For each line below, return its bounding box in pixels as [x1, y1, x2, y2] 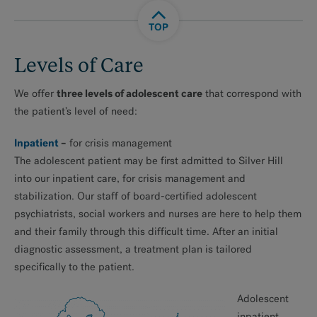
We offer [14, 87, 57, 100]
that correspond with [202, 87, 301, 100]
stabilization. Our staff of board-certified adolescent [14, 190, 257, 202]
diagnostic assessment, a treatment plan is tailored [14, 243, 252, 255]
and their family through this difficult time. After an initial [14, 225, 278, 238]
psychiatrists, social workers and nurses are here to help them [14, 207, 301, 220]
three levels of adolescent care [57, 86, 202, 100]
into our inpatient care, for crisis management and [14, 172, 246, 185]
